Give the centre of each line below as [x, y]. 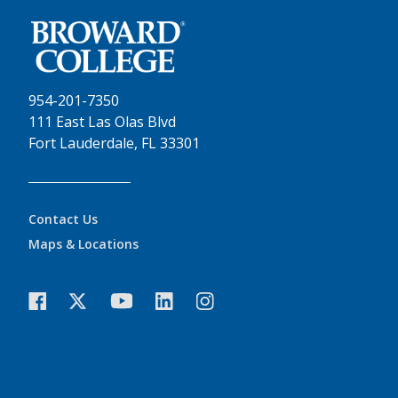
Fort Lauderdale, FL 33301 [114, 143]
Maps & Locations [84, 244]
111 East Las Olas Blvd [102, 121]
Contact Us [63, 219]
